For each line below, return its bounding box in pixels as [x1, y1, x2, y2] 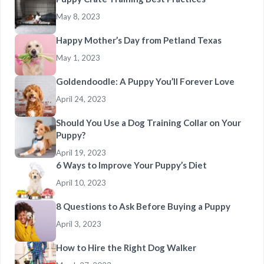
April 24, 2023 [56, 94, 106, 104]
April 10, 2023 [56, 177, 106, 187]
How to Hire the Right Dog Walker [56, 242, 196, 253]
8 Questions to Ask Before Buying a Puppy [56, 200, 230, 212]
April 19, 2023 [56, 147, 106, 157]
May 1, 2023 [56, 52, 100, 62]
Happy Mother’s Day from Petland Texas [56, 34, 222, 45]
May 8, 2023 [56, 11, 100, 21]
